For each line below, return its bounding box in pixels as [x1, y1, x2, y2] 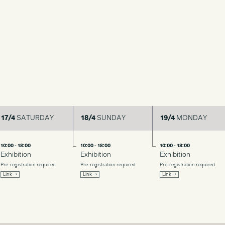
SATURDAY [15, 115, 54, 122]
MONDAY [175, 115, 207, 122]
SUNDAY [95, 115, 126, 122]
